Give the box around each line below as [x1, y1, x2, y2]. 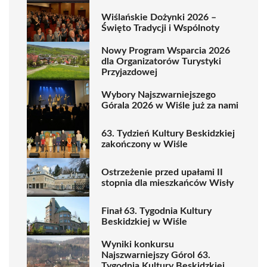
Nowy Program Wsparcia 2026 [101, 45, 230, 55]
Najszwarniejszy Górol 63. [101, 250, 210, 260]
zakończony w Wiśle [101, 139, 188, 149]
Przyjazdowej [101, 67, 157, 77]
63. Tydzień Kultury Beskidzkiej [101, 128, 235, 138]
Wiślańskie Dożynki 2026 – [101, 12, 216, 22]
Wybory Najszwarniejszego [101, 89, 216, 100]
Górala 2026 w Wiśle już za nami [101, 100, 238, 110]
